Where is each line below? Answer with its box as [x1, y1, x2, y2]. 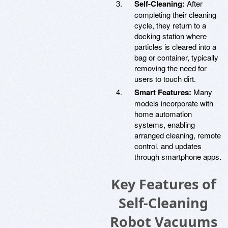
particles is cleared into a [134, 41, 216, 52]
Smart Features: [134, 87, 191, 98]
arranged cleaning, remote [134, 130, 221, 140]
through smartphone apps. [134, 151, 221, 162]
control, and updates [134, 140, 202, 151]
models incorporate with [134, 98, 213, 108]
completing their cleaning [134, 9, 216, 20]
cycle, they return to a [134, 20, 206, 31]
